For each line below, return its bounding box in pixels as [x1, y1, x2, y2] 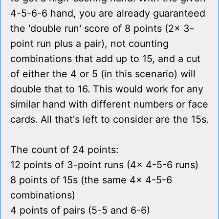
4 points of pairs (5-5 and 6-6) [10, 204, 150, 217]
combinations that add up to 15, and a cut [10, 53, 200, 65]
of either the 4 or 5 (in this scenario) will [10, 68, 196, 80]
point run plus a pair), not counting [10, 38, 169, 50]
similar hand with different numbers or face [10, 98, 208, 110]
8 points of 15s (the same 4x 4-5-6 [10, 174, 172, 186]
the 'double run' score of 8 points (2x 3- [10, 22, 194, 35]
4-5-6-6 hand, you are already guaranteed [10, 7, 205, 20]
